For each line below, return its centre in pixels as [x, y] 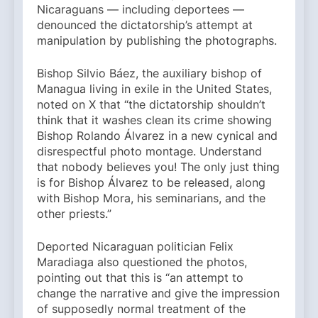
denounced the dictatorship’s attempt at [145, 25]
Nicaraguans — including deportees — [141, 10]
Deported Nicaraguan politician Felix [135, 247]
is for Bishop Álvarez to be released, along [151, 183]
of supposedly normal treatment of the [141, 309]
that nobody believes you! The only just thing [158, 167]
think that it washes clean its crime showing [154, 120]
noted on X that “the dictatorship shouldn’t [151, 105]
